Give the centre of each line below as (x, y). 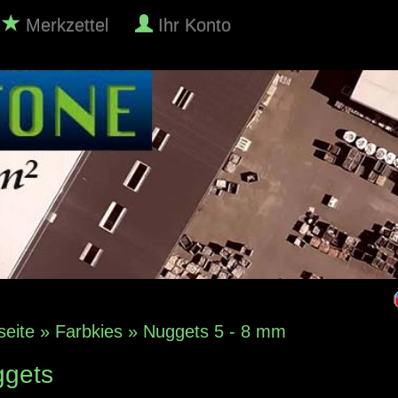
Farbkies (89, 331)
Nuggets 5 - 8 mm (215, 331)
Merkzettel (64, 25)
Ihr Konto (195, 25)
